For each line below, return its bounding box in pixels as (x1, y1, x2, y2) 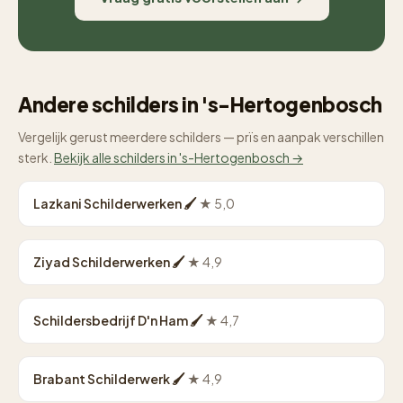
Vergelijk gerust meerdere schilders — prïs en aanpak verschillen (18, 129, 384, 145)
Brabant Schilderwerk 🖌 (33, 371, 187, 387)
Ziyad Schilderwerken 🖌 (33, 254, 187, 270)
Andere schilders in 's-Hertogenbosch (18, 92, 382, 117)
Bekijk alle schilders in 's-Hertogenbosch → (54, 149, 303, 166)
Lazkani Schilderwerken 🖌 (33, 195, 199, 211)
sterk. (18, 149, 54, 166)
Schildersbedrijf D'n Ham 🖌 (33, 312, 205, 328)
